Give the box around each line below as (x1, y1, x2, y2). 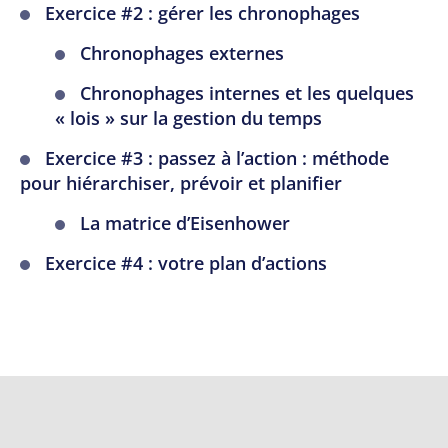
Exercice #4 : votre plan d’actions (45, 251, 327, 276)
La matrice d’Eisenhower (80, 211, 290, 236)
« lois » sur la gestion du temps (55, 106, 322, 131)
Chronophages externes (80, 41, 284, 66)
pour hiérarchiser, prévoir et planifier (20, 171, 342, 196)
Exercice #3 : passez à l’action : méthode (45, 146, 389, 171)
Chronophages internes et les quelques (80, 81, 414, 106)
